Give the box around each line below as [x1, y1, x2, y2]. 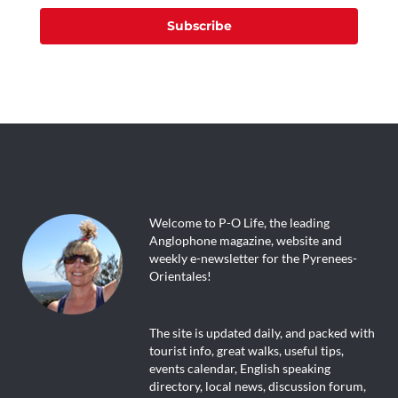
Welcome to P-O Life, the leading [148, 216, 330, 231]
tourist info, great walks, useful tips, [148, 344, 344, 359]
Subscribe [166, 18, 232, 35]
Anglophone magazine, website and [148, 234, 342, 249]
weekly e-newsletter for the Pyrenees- [148, 251, 357, 267]
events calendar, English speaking [148, 362, 330, 377]
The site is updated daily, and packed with [148, 326, 375, 341]
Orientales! [148, 269, 211, 284]
